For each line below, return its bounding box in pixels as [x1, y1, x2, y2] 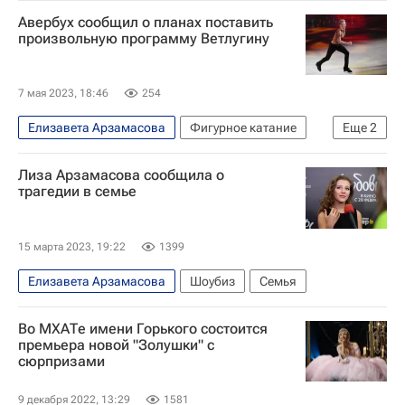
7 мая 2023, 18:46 [18, 87, 108, 99]
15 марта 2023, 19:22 [18, 240, 126, 253]
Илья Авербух [28, 148, 108, 163]
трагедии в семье [18, 183, 137, 200]
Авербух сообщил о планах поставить [18, 14, 273, 31]
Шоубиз [190, 273, 235, 288]
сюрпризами [18, 352, 105, 370]
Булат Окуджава [133, 148, 226, 163]
